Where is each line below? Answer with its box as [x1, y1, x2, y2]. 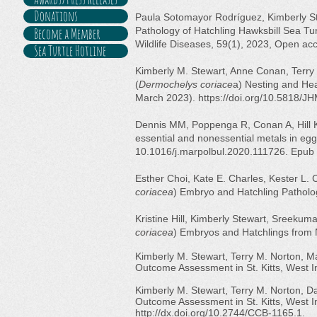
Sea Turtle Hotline [34, 41, 106, 59]
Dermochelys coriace [139, 79, 233, 90]
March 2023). [135, 92, 198, 103]
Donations [34, 7, 78, 25]
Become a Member [34, 24, 100, 42]
